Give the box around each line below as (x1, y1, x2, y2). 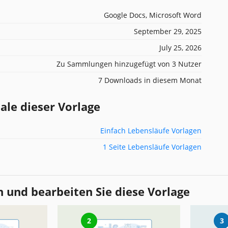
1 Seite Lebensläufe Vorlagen (103, 141, 202, 152)
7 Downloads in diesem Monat (98, 75, 202, 85)
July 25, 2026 (159, 42, 202, 52)
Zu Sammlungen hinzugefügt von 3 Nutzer (56, 59, 202, 69)
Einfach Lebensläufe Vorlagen (100, 125, 202, 135)
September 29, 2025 (134, 26, 202, 36)
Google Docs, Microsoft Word (104, 10, 202, 20)
